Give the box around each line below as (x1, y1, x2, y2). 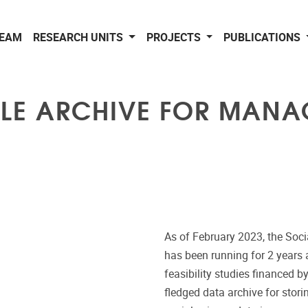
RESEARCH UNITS (33, 31, 126, 44)
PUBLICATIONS (223, 31, 304, 44)
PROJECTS (146, 31, 203, 44)
